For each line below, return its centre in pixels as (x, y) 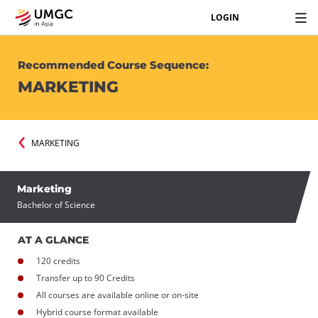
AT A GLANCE (53, 240)
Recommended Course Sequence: (115, 65)
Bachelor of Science (56, 204)
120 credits (58, 261)
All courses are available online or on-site (117, 295)
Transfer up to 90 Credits (86, 278)
